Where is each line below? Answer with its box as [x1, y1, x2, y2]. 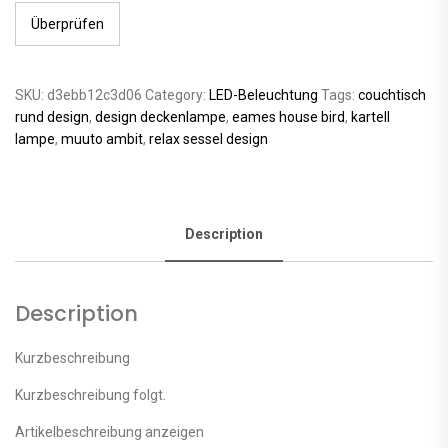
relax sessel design [149, 130, 268, 147]
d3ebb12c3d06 [47, 86, 142, 103]
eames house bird [232, 108, 345, 125]
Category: [145, 86, 209, 103]
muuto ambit [61, 130, 143, 147]
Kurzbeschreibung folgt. [15, 386, 166, 403]
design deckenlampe [95, 108, 226, 125]
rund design [15, 108, 89, 125]
